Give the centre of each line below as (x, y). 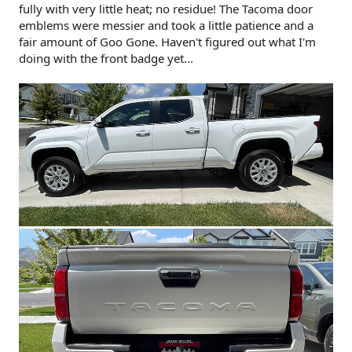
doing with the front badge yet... (106, 59)
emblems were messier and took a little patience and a (166, 26)
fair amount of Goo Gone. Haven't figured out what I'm (167, 42)
